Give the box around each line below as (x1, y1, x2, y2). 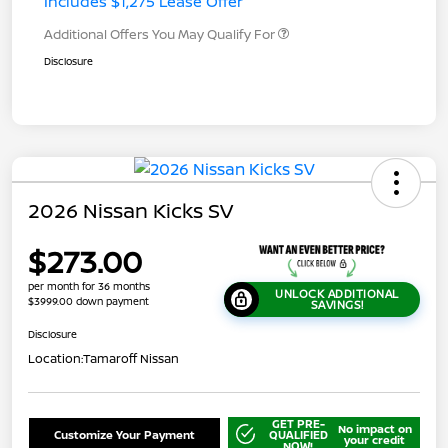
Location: (28, 349, 83, 367)
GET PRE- (271, 415, 325, 431)
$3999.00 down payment (28, 293, 149, 308)
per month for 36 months (28, 278, 150, 293)
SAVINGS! (310, 297, 364, 313)
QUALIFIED (268, 426, 328, 442)
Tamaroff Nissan (83, 349, 179, 367)
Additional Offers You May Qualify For (44, 24, 275, 43)
